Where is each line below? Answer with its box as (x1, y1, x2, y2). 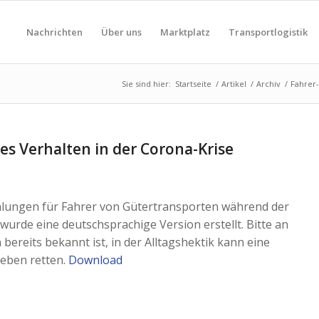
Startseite (175, 78, 211, 89)
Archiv (256, 78, 281, 89)
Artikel (221, 78, 246, 89)
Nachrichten (26, 26, 83, 38)
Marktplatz (159, 26, 210, 38)
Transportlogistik (228, 26, 308, 38)
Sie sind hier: (122, 78, 171, 89)
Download (68, 251, 122, 268)
